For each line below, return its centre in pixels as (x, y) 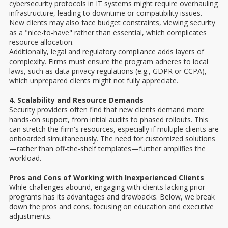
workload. (25, 158)
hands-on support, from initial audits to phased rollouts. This (109, 120)
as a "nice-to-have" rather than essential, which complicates (108, 33)
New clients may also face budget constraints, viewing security (112, 23)
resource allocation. (41, 42)
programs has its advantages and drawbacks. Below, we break (112, 197)
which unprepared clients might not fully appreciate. (94, 81)
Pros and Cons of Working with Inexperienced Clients (107, 178)
